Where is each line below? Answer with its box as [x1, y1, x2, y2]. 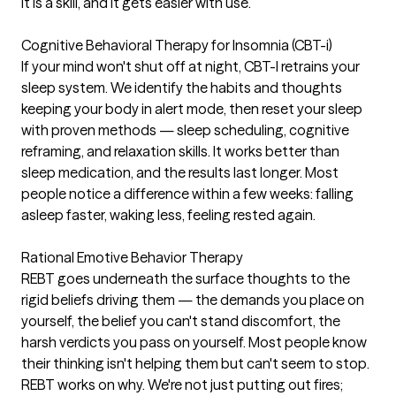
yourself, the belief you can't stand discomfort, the [21, 311, 340, 330]
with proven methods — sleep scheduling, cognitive [21, 120, 349, 139]
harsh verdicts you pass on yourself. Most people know [21, 332, 367, 351]
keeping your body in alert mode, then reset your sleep [21, 99, 362, 118]
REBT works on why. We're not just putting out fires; [21, 375, 343, 393]
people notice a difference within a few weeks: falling [21, 184, 354, 202]
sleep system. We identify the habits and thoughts [21, 78, 342, 96]
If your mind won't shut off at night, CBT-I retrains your [21, 57, 360, 75]
